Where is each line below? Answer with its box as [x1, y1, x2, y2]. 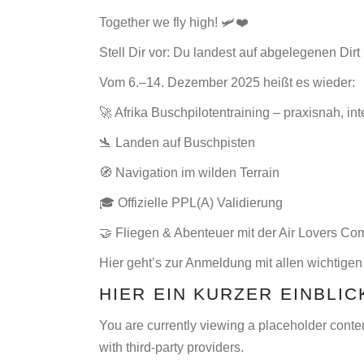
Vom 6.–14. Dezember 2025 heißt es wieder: [99, 76, 355, 89]
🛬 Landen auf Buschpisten [99, 136, 255, 149]
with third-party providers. [99, 340, 244, 354]
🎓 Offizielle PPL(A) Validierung [99, 196, 283, 210]
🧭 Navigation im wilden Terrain [99, 166, 279, 180]
